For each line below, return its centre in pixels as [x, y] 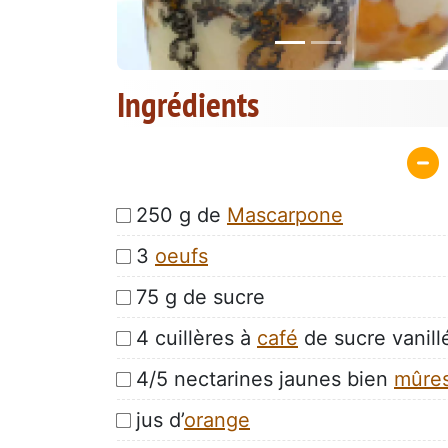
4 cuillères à [196, 337]
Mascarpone [285, 214]
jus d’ [160, 419]
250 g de [181, 214]
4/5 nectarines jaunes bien [265, 378]
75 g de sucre [200, 296]
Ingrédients [188, 104]
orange [217, 419]
